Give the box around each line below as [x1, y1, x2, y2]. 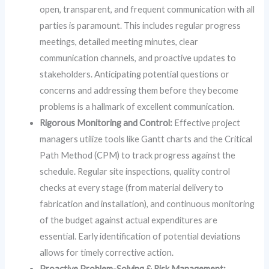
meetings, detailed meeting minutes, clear [40, 37, 199, 47]
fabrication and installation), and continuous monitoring [40, 199, 255, 210]
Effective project [172, 118, 241, 128]
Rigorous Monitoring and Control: [40, 118, 173, 128]
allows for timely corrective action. [40, 247, 174, 258]
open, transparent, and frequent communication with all [40, 4, 255, 15]
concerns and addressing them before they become [40, 85, 239, 96]
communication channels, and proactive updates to [40, 53, 237, 64]
